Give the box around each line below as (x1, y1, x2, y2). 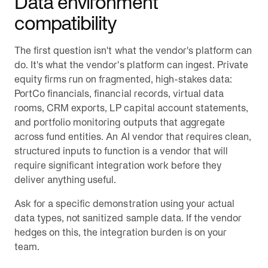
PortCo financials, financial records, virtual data (14, 88, 224, 99)
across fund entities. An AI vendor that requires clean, (14, 131, 252, 142)
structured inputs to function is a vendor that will (14, 145, 229, 156)
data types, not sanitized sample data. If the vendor (14, 212, 242, 223)
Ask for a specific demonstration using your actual (14, 198, 234, 209)
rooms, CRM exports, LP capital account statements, (14, 102, 248, 113)
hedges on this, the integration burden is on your (14, 227, 227, 237)
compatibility (14, 13, 117, 33)
